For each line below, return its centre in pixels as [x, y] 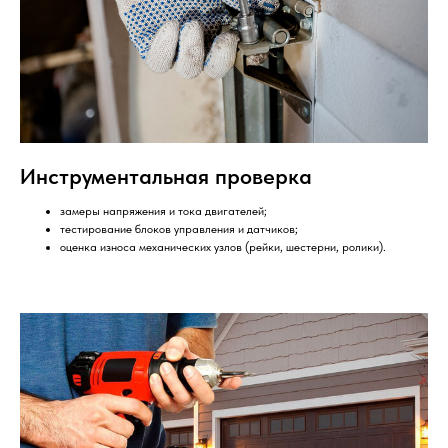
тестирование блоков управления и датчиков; [179, 229]
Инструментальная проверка [166, 176]
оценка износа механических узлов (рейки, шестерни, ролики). [223, 247]
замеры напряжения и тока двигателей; [163, 211]
